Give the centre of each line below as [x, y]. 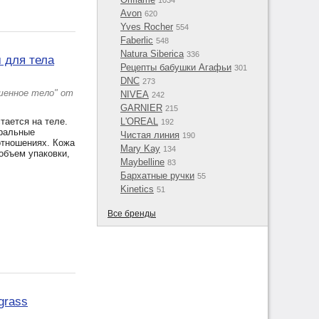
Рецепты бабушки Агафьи [176, 67]
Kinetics [137, 189]
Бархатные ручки [157, 176]
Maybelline [142, 162]
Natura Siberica [152, 54]
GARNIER [141, 108]
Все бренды [132, 214]
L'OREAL [139, 121]
